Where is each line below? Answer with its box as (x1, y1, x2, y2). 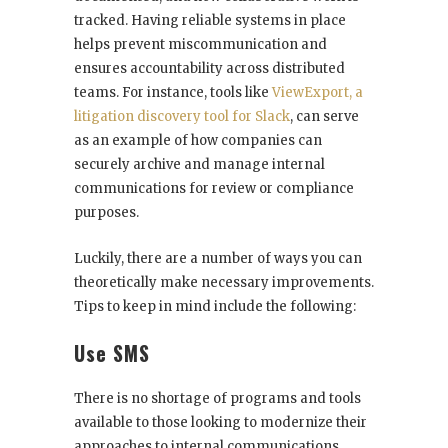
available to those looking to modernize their (74, 414, 367, 432)
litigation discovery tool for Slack (74, 108, 290, 126)
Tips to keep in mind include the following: (74, 298, 356, 316)
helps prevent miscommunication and (74, 36, 327, 54)
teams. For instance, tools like (74, 84, 272, 102)
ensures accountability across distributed (74, 60, 345, 78)
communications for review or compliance (74, 180, 354, 198)
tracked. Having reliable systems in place (74, 12, 346, 30)
